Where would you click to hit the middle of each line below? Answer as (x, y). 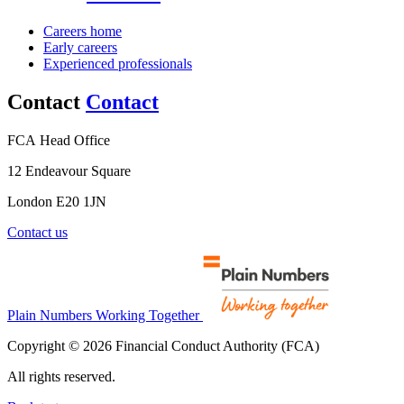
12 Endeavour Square (69, 170)
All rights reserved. (61, 376)
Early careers (80, 47)
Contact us (37, 232)
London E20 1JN (57, 201)
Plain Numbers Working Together (103, 315)
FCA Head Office (59, 140)
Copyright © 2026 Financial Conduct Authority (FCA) (163, 345)
